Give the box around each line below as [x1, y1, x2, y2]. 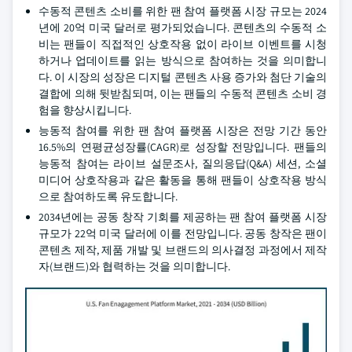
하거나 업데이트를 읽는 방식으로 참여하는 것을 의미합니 [38, 53, 327, 68]
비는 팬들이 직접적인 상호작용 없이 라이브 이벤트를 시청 [38, 37, 327, 51]
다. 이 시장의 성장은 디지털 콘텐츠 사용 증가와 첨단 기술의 [38, 70, 327, 84]
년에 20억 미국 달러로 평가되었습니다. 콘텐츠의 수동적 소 [38, 20, 327, 35]
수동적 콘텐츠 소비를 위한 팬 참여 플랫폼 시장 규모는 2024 [38, 4, 327, 18]
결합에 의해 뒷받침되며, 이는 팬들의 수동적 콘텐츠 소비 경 [38, 86, 327, 101]
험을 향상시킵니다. [38, 103, 131, 117]
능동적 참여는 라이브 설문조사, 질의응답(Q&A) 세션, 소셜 [38, 156, 327, 170]
